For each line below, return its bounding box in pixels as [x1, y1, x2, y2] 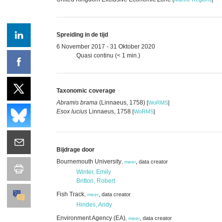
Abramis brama [56, 99, 98, 106]
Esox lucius [56, 108, 87, 115]
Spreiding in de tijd [56, 31, 108, 38]
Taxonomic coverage [56, 87, 115, 94]
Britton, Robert [76, 177, 115, 184]
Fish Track [56, 190, 84, 198]
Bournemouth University [56, 158, 121, 165]
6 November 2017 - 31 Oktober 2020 [56, 43, 155, 50]
